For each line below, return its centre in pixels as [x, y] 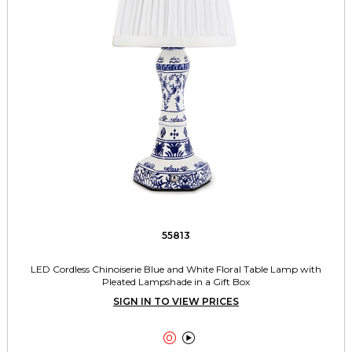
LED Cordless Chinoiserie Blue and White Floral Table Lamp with [176, 269]
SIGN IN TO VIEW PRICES [176, 301]
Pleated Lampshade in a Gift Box [176, 282]
